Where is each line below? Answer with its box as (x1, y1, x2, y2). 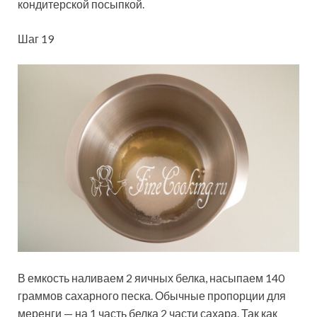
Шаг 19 (18, 32, 54, 46)
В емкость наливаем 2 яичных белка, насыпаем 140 (18, 271, 284, 285)
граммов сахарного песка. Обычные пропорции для (18, 289, 286, 303)
